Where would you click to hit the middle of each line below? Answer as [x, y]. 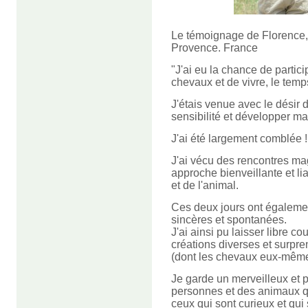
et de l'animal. [205, 185]
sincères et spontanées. [229, 219]
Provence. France [214, 47]
